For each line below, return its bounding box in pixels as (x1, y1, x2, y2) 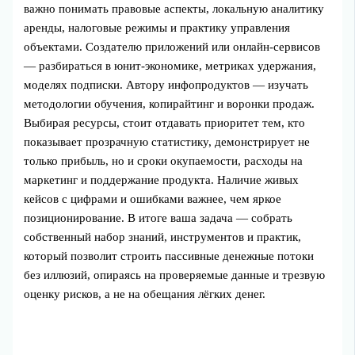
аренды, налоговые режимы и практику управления (24, 21, 291, 34)
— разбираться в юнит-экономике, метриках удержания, (24, 59, 317, 72)
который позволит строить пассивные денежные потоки (24, 249, 315, 262)
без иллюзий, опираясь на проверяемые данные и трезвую (24, 268, 326, 281)
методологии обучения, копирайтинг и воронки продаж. (24, 97, 315, 110)
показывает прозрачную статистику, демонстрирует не (24, 135, 311, 148)
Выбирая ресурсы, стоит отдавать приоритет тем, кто (24, 116, 306, 129)
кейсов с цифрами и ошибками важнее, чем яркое (24, 192, 282, 205)
